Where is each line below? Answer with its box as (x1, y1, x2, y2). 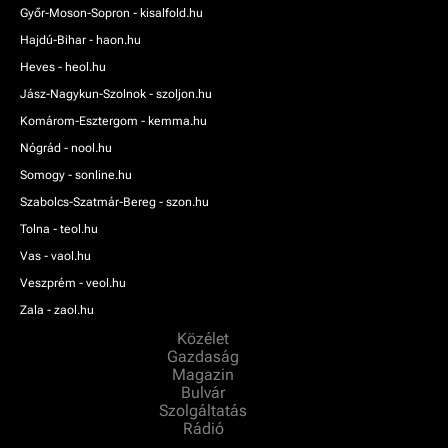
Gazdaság (167, 346, 243, 366)
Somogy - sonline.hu (20, 167, 132, 182)
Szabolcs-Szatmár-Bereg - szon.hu (20, 194, 209, 209)
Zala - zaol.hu (20, 302, 94, 317)
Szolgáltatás (159, 400, 251, 420)
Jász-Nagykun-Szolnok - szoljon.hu (20, 86, 212, 101)
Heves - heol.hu (20, 59, 106, 74)
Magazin (172, 364, 238, 384)
